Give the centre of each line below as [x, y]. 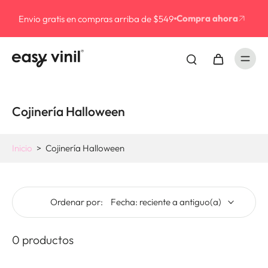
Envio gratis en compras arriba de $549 [96, 19]
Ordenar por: [77, 202]
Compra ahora [207, 18]
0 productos [43, 240]
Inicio [22, 148]
